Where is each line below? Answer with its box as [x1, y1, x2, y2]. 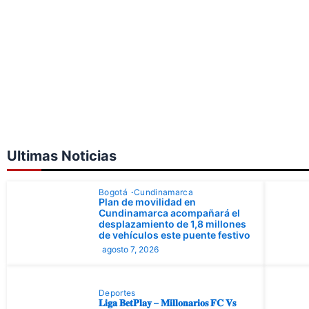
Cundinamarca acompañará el [99, 206, 240, 219]
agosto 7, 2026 [102, 243, 159, 255]
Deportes [99, 287, 136, 298]
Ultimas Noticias [7, 147, 117, 164]
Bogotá [99, 186, 130, 197]
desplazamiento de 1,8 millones [99, 217, 246, 230]
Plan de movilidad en [99, 195, 196, 208]
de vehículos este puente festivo [99, 228, 250, 241]
